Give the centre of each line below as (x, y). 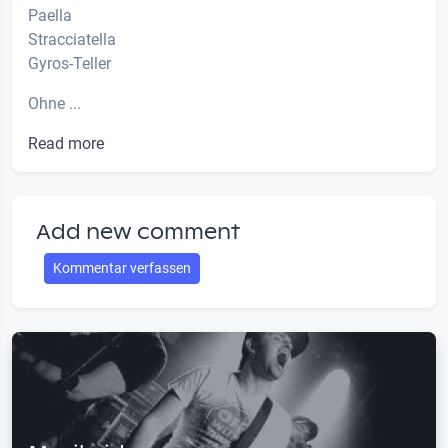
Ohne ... (54, 103)
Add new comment (138, 231)
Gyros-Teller (69, 63)
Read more (66, 143)
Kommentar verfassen (122, 267)
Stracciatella (72, 39)
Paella (50, 15)
